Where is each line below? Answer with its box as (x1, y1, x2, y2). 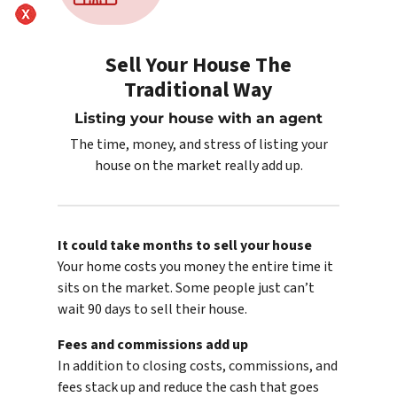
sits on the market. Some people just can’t (58, 278, 315, 299)
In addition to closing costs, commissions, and (58, 356, 338, 377)
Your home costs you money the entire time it (58, 257, 333, 277)
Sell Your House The (105, 50, 292, 82)
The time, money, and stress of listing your (69, 135, 328, 155)
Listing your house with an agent (74, 110, 323, 128)
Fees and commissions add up (58, 335, 248, 355)
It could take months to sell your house (58, 236, 312, 256)
